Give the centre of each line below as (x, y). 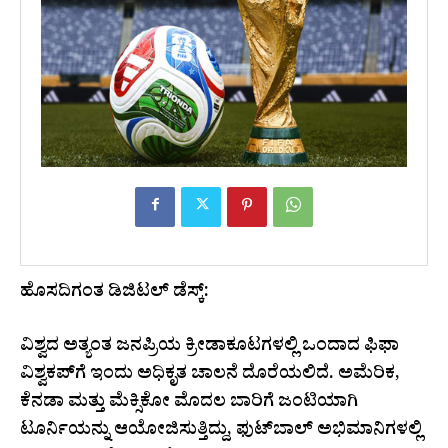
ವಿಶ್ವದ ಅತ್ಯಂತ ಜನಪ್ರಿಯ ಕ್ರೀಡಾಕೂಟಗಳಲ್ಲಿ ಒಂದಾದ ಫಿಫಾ (209, 348)
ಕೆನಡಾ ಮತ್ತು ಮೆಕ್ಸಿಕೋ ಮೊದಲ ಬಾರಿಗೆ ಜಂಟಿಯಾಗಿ (189, 404)
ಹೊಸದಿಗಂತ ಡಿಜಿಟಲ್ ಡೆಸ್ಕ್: (114, 294)
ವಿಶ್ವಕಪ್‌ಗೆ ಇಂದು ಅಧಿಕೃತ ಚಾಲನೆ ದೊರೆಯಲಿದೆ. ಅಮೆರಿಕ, (210, 376)
